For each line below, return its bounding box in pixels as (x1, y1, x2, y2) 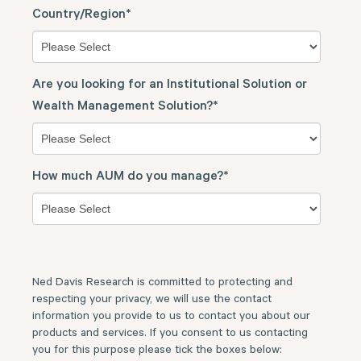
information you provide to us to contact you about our (32, 310, 310, 324)
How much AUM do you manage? (32, 169, 223, 185)
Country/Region (32, 7, 126, 23)
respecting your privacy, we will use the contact (32, 293, 272, 307)
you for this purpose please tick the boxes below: (32, 344, 282, 358)
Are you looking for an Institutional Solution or (32, 77, 307, 93)
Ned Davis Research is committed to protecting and (32, 276, 293, 290)
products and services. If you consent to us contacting (32, 327, 308, 341)
